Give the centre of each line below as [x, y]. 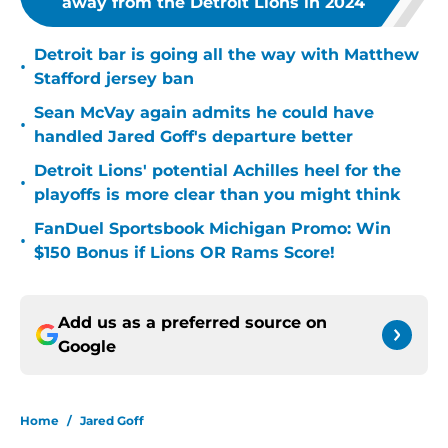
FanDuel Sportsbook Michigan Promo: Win [212, 229]
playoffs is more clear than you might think [217, 195]
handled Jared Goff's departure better [193, 137]
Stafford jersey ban [114, 79]
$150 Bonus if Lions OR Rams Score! [184, 253]
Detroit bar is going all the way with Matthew [226, 55]
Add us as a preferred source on [192, 323]
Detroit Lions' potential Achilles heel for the [217, 171]
